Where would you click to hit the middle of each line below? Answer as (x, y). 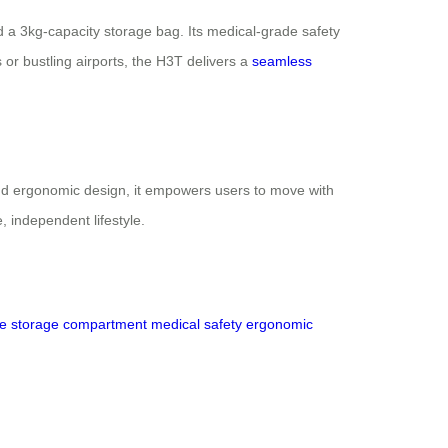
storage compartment (79, 324)
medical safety (196, 324)
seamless (282, 61)
